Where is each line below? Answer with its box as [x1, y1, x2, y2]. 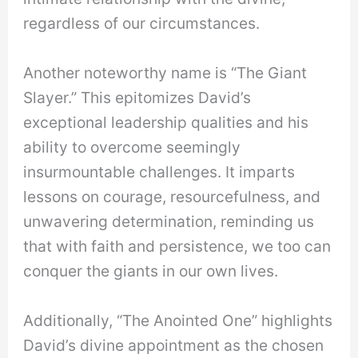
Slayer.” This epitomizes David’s [23, 87, 252, 107]
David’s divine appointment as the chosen [23, 335, 324, 355]
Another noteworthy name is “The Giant [23, 62, 308, 82]
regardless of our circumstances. [23, 14, 261, 34]
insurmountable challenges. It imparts [23, 161, 296, 181]
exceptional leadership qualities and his [23, 112, 309, 132]
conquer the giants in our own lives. [23, 261, 279, 280]
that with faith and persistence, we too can [23, 236, 332, 256]
